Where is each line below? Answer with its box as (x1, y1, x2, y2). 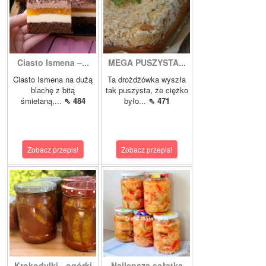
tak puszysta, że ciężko (105, 84, 188, 96)
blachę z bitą (31, 84, 75, 96)
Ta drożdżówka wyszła (107, 74, 186, 85)
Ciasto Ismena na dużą (13, 74, 93, 85)
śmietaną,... (20, 95, 64, 107)
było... (123, 95, 148, 107)
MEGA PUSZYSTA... (107, 56, 186, 69)
